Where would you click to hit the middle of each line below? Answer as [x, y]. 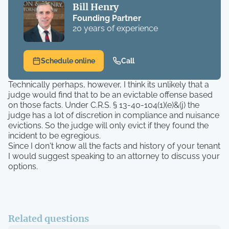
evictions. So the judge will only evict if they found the [108, 125]
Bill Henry [95, 7]
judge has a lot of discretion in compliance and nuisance [114, 115]
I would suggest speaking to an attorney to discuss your [114, 156]
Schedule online [68, 61]
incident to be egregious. [54, 136]
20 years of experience [115, 28]
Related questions [49, 219]
